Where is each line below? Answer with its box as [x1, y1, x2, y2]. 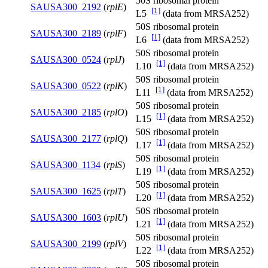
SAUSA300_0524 [31, 54, 101, 65]
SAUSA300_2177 [31, 133, 101, 144]
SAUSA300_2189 [31, 28, 101, 39]
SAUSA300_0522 [31, 81, 101, 92]
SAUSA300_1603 [31, 212, 101, 223]
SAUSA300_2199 [31, 239, 101, 249]
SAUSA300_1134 [31, 160, 100, 170]
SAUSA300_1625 [31, 186, 101, 197]
